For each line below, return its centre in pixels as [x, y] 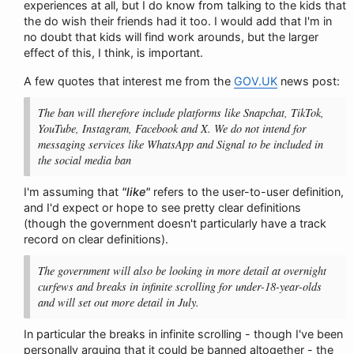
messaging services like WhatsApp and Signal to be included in [181, 144]
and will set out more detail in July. [119, 302]
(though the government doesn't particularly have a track [175, 223]
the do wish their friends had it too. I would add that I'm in [178, 21]
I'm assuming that [73, 192]
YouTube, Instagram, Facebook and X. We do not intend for [172, 128]
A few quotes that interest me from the [129, 81]
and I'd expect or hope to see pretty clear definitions [162, 207]
